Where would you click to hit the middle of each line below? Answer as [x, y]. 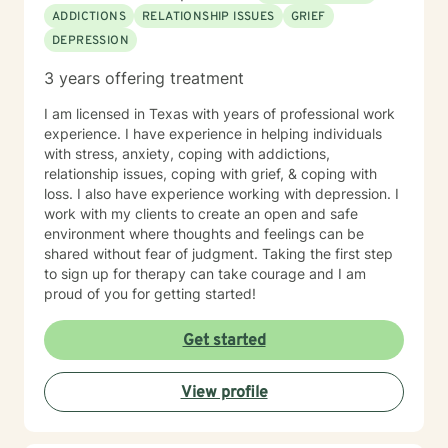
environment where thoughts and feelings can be [204, 233]
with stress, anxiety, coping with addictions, [187, 153]
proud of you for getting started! [150, 293]
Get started [224, 341]
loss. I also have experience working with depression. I [221, 193]
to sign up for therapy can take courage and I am [205, 273]
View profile [224, 393]
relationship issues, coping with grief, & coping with [210, 173]
